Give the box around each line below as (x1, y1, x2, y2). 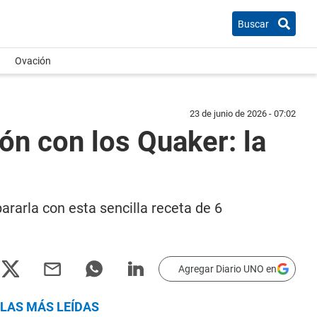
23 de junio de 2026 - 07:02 (190, 108, 296, 119)
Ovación (15, 55, 51, 67)
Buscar (238, 18, 269, 30)
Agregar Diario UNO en (178, 263, 277, 275)
